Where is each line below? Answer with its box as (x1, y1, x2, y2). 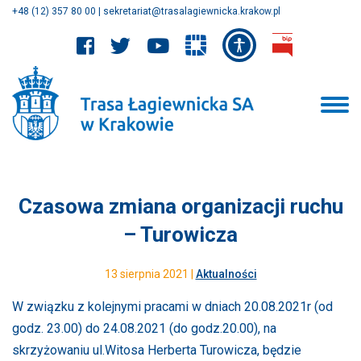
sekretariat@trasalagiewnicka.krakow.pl (103, 6, 280, 17)
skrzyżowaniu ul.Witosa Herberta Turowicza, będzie (12, 342, 301, 358)
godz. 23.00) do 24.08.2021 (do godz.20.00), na (12, 320, 276, 336)
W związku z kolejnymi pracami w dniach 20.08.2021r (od (12, 298, 333, 314)
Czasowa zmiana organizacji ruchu (18, 193, 343, 218)
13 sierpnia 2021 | (104, 267, 196, 280)
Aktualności (195, 267, 257, 280)
